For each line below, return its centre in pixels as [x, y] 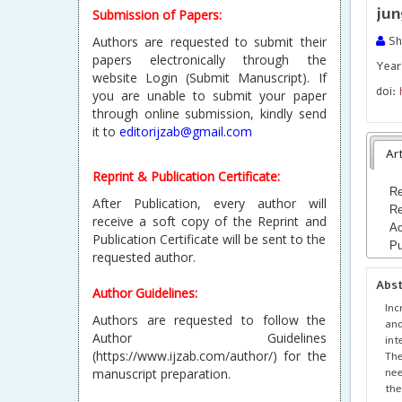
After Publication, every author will [210, 203]
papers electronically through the [210, 60]
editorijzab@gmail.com [186, 131]
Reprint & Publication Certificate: [186, 176]
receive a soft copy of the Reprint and [210, 221]
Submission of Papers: [157, 15]
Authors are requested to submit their [210, 42]
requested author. [144, 257]
